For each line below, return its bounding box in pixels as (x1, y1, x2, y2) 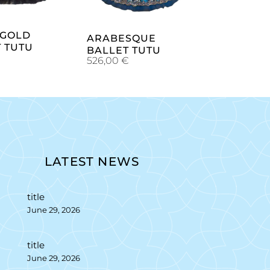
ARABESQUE (87, 32, 156, 44)
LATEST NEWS (45, 154, 140, 169)
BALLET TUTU (87, 44, 161, 56)
